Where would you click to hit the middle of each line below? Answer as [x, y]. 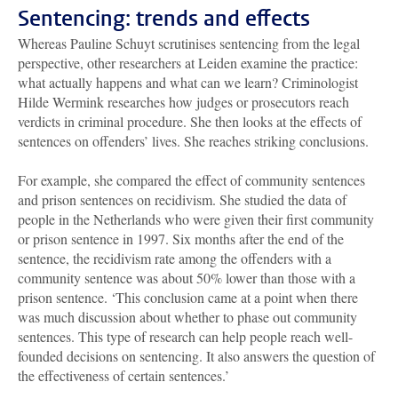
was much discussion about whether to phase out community [187, 317]
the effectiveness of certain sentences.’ [123, 376]
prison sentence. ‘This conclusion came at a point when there [188, 298]
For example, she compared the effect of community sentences [191, 180]
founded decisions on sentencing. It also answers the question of [196, 356]
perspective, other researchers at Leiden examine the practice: [188, 63]
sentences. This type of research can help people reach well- [185, 337]
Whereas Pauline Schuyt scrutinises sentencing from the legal [189, 44]
